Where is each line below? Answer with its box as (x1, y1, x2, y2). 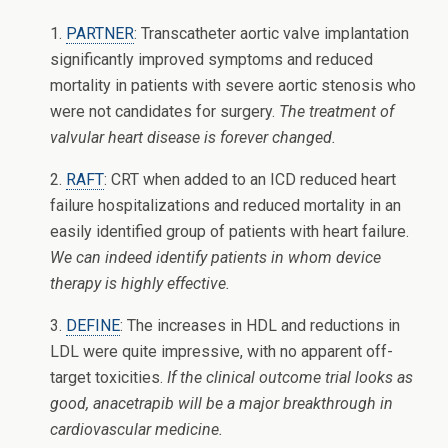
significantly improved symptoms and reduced (50, 50, 373, 69)
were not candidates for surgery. (50, 102, 279, 121)
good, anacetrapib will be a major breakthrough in (50, 394, 393, 413)
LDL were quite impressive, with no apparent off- (50, 342, 393, 361)
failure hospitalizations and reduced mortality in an (50, 196, 401, 215)
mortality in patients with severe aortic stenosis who (50, 76, 416, 95)
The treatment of (279, 102, 394, 121)
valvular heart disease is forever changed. (50, 128, 336, 147)
